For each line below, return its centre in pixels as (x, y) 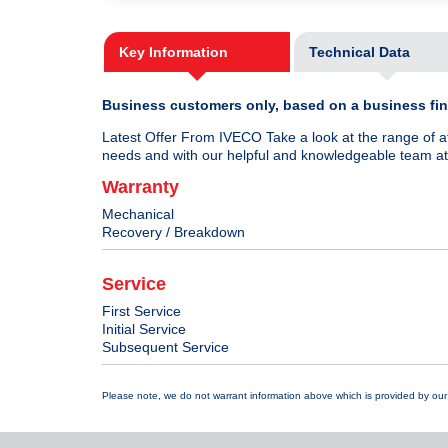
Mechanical (138, 214)
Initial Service (144, 329)
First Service (141, 311)
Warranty (140, 187)
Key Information (173, 52)
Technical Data (359, 52)
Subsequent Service (165, 347)
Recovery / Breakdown (173, 232)
